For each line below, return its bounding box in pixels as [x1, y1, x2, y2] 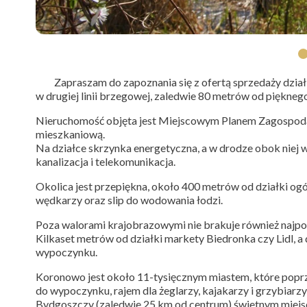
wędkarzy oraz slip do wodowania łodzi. [36, 193, 223, 207]
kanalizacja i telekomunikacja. [36, 155, 175, 169]
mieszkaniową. [36, 127, 105, 141]
